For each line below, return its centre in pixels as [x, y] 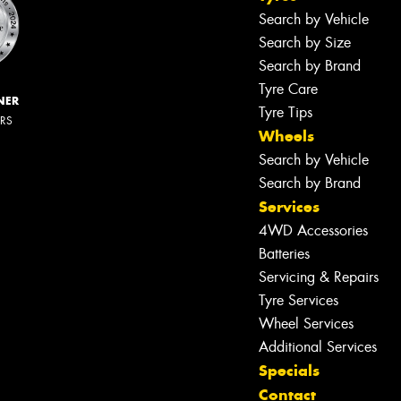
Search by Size [305, 42]
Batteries [284, 253]
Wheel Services [306, 323]
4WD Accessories [313, 230]
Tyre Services [299, 300]
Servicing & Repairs [319, 277]
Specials [289, 370]
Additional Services [318, 346]
